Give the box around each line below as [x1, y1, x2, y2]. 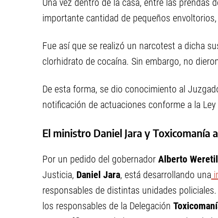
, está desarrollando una [120, 169, 211, 181]
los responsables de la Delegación [42, 200, 173, 212]
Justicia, [42, 169, 76, 181]
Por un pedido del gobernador [42, 153, 158, 165]
